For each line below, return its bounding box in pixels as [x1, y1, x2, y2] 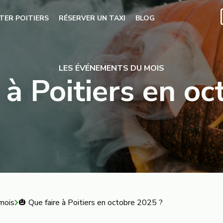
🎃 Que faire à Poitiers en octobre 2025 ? [18, 197, 163, 208]
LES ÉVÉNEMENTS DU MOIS [59, 63, 164, 74]
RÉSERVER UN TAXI [59, 13, 126, 23]
